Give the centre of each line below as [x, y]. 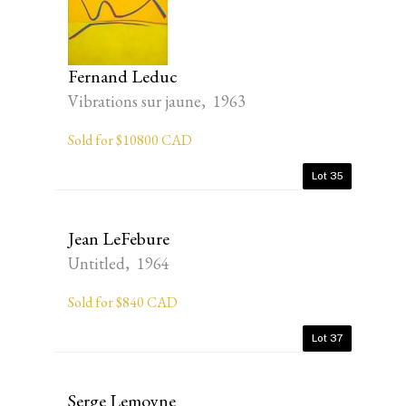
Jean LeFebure [119, 238]
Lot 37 [327, 338]
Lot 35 [327, 176]
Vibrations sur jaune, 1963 [157, 101]
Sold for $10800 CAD [130, 140]
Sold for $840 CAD [123, 302]
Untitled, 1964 [119, 263]
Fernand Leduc [123, 76]
